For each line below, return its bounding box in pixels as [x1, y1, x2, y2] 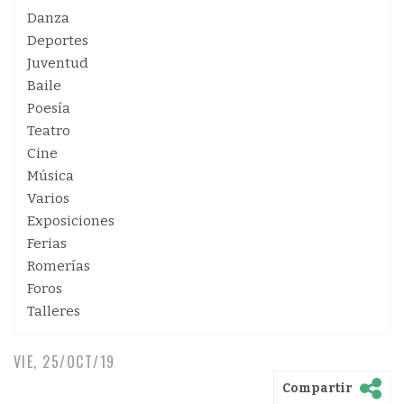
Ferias [27, 235, 67, 252]
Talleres [27, 303, 80, 319]
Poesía [27, 100, 70, 116]
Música [27, 168, 74, 184]
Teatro [27, 123, 70, 139]
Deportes [27, 32, 88, 49]
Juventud [27, 55, 88, 71]
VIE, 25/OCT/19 [14, 351, 115, 372]
